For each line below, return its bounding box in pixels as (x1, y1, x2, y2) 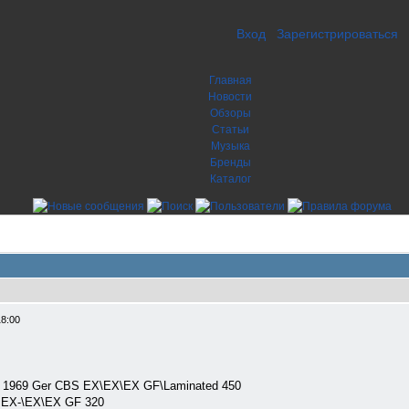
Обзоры (209, 107, 251, 120)
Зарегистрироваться (276, 26, 398, 41)
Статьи (211, 123, 249, 136)
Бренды (209, 156, 251, 169)
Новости (208, 90, 252, 103)
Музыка (210, 140, 250, 152)
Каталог (209, 173, 251, 185)
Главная (208, 74, 252, 87)
